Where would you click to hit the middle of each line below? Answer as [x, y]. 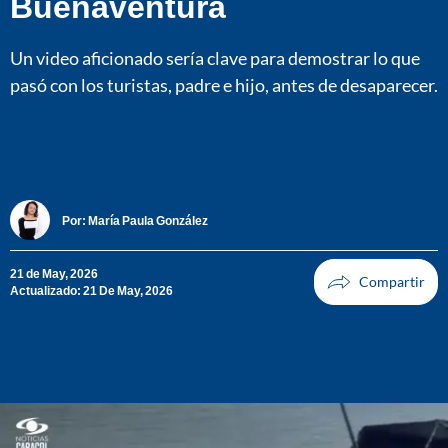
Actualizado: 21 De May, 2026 [91, 291]
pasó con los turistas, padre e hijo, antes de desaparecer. [224, 84]
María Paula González [148, 220]
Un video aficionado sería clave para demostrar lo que [215, 57]
